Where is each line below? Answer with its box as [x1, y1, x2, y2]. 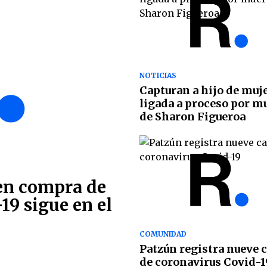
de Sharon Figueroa [139, 110, 246, 124]
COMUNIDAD [139, 229, 187, 238]
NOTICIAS [139, 71, 176, 80]
